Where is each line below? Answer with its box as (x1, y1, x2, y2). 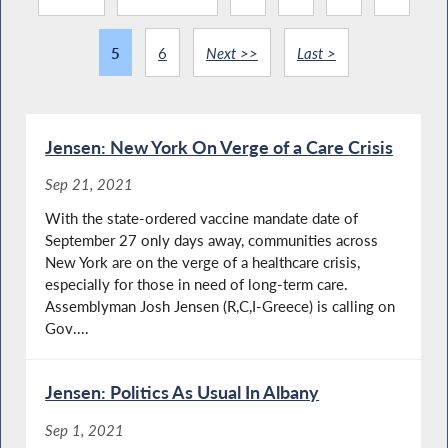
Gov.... (45, 319, 90, 338)
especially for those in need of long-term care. (45, 275, 349, 294)
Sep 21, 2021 (45, 174, 134, 193)
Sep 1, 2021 (45, 420, 125, 439)
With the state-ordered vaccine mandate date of (45, 209, 359, 228)
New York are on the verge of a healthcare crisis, (45, 253, 361, 272)
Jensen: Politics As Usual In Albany (45, 381, 320, 404)
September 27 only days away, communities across (45, 231, 379, 250)
